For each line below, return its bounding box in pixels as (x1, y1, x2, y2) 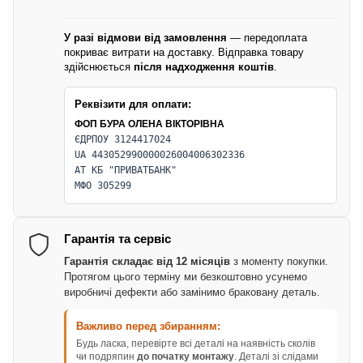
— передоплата (227, 31, 307, 44)
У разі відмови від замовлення (64, 31, 227, 44)
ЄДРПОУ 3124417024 (75, 133, 171, 145)
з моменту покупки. (230, 254, 328, 267)
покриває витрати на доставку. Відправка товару (64, 45, 304, 58)
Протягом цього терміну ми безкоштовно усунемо (64, 270, 307, 283)
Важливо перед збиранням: (76, 319, 220, 332)
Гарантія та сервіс (64, 231, 171, 246)
